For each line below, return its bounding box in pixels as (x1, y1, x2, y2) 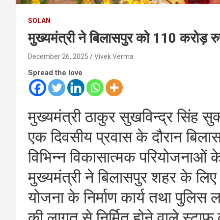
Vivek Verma (94, 52, 134, 60)
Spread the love (28, 68, 82, 77)
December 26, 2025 (28, 52, 88, 60)
